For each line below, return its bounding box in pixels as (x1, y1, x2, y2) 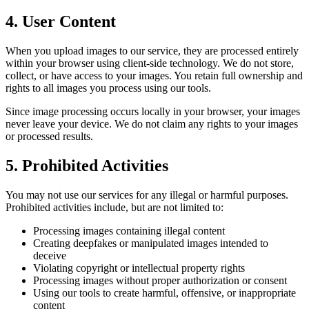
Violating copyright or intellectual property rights (33, 261, 245, 274)
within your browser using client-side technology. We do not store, (6, 57, 294, 70)
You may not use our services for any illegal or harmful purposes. (6, 188, 288, 201)
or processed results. (6, 130, 93, 143)
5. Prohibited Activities (6, 157, 168, 175)
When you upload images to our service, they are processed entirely (6, 45, 299, 57)
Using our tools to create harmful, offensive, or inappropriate (33, 286, 296, 299)
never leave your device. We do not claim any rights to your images (6, 118, 298, 130)
